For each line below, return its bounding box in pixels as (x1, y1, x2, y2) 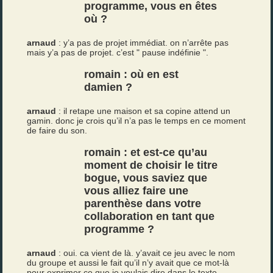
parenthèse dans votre (84, 197, 202, 210)
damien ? (84, 81, 133, 93)
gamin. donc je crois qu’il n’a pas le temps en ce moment (27, 116, 246, 126)
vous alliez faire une (84, 185, 189, 197)
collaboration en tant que (84, 210, 215, 222)
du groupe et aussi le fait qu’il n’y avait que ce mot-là (27, 258, 230, 268)
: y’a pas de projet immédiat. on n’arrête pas (56, 38, 229, 48)
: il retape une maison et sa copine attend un (56, 106, 231, 116)
